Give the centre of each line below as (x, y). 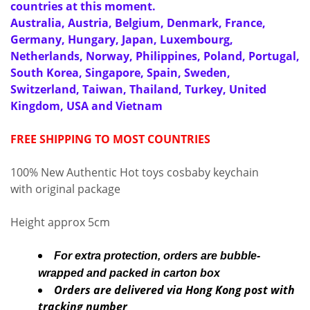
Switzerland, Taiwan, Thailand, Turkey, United (138, 89)
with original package (65, 189)
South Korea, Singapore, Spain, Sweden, (120, 73)
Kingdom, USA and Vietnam (86, 106)
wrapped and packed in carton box (130, 273)
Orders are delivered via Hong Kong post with (174, 290)
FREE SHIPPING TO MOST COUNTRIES (110, 139)
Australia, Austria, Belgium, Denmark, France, (138, 23)
